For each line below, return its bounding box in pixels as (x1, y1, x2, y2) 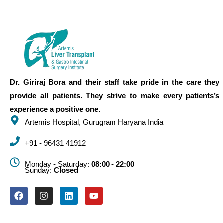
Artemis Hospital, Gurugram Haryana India (25, 117, 163, 126)
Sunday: (25, 165, 54, 174)
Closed (54, 165, 78, 174)
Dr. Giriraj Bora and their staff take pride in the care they (10, 77, 220, 86)
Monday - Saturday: (25, 159, 91, 168)
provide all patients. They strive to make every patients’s (10, 91, 220, 100)
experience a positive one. (10, 104, 100, 113)
